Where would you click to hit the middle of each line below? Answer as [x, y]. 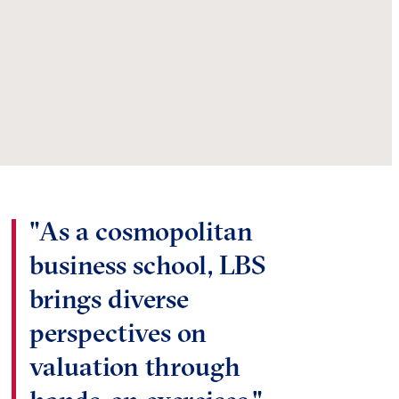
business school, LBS [147, 265]
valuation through [134, 367]
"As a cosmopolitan [141, 232]
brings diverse [109, 299]
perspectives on [118, 333]
